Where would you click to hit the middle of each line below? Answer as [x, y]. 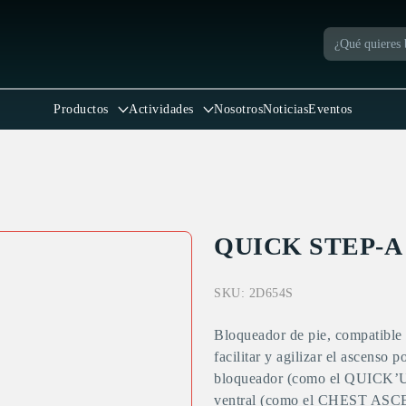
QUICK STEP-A [308, 246]
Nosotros [239, 109]
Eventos [330, 109]
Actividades [161, 109]
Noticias [286, 109]
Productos [81, 109]
